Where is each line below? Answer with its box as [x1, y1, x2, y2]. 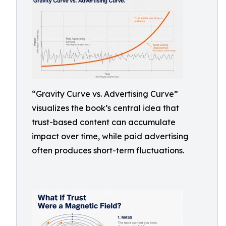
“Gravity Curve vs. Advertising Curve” [32, 89, 178, 99]
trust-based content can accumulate [32, 117, 176, 127]
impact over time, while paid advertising [32, 131, 189, 141]
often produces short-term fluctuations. [32, 145, 184, 155]
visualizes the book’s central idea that [32, 103, 179, 113]
